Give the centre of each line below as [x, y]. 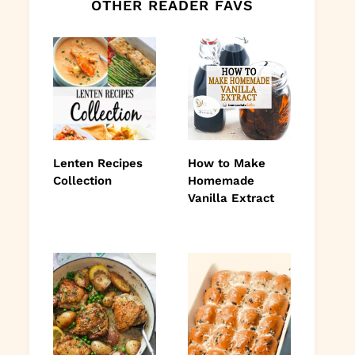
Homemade [221, 180]
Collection [82, 180]
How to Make [227, 163]
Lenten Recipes [98, 163]
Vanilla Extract [231, 198]
